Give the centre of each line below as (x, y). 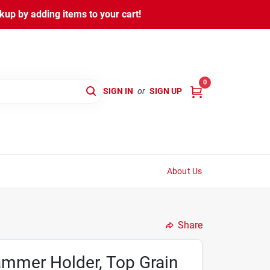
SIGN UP (165, 91)
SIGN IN (118, 91)
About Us (184, 171)
